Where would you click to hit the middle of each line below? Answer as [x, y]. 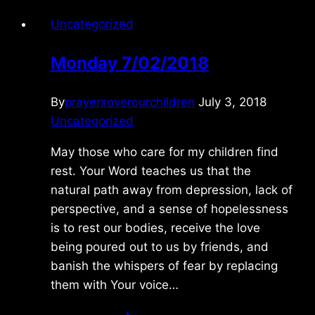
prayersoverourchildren [130, 102]
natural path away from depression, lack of [172, 189]
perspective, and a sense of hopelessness [169, 208]
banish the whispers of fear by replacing [164, 265]
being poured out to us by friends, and [160, 246]
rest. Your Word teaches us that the [151, 171]
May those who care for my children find [165, 152]
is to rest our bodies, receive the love [155, 227]
